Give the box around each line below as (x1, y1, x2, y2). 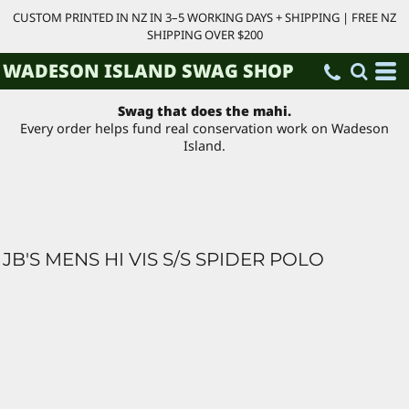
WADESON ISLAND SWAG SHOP (3, 58, 294, 83)
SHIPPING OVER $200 (146, 26, 263, 43)
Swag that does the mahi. (118, 102, 291, 121)
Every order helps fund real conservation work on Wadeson (20, 120, 389, 138)
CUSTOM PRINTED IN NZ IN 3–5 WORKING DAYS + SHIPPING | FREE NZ (13, 9, 396, 26)
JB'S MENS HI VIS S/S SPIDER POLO (3, 247, 324, 270)
